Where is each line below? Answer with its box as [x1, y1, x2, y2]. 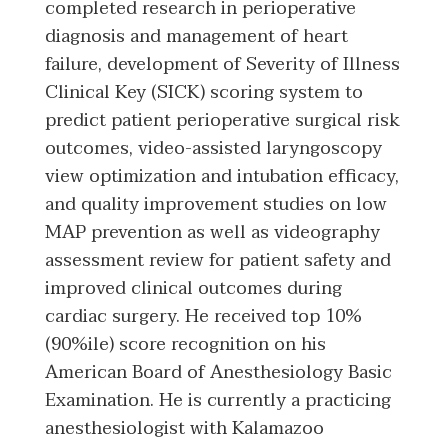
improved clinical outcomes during [45, 273, 342, 305]
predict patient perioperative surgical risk [45, 105, 400, 137]
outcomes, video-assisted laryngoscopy [45, 133, 382, 165]
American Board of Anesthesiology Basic [45, 357, 392, 389]
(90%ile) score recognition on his [45, 329, 326, 361]
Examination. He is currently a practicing [45, 385, 391, 417]
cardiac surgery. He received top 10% [45, 301, 362, 333]
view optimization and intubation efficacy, [45, 161, 399, 193]
